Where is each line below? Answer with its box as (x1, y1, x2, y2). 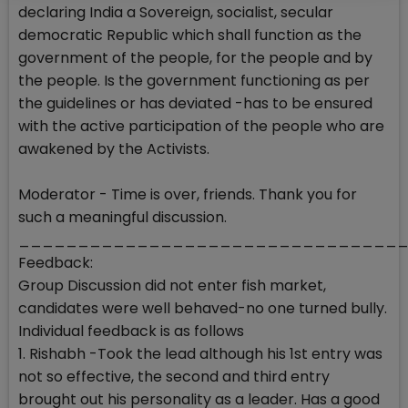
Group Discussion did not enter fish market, (18, 275, 326, 297)
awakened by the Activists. (18, 138, 209, 160)
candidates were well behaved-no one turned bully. (18, 298, 387, 320)
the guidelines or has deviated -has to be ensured (18, 93, 372, 115)
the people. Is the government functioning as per (18, 70, 370, 92)
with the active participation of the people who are (18, 116, 384, 138)
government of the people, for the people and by (18, 47, 372, 69)
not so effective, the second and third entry (18, 366, 330, 388)
